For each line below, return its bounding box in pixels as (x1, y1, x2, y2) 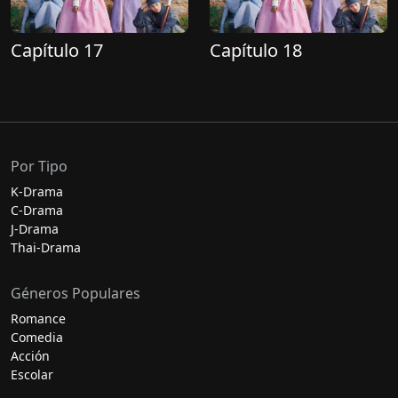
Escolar (11, 366, 53, 383)
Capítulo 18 (210, 37, 302, 62)
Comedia (11, 329, 63, 346)
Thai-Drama (11, 239, 81, 256)
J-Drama (11, 220, 59, 237)
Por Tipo (11, 156, 68, 176)
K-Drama (11, 183, 63, 200)
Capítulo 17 (11, 37, 103, 62)
